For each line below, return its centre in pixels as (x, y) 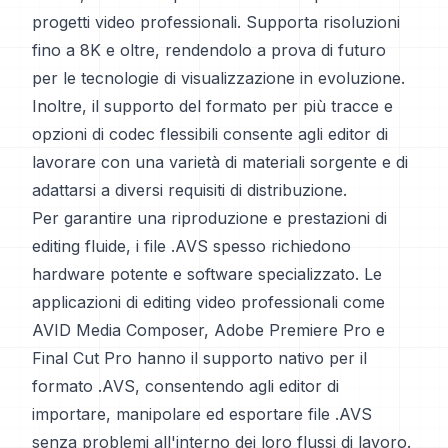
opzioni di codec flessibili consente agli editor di (210, 134)
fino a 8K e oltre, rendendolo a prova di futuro (209, 50)
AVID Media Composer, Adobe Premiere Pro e (208, 330)
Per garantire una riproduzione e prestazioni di (209, 218)
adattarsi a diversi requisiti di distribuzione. (189, 190)
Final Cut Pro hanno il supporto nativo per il (199, 358)
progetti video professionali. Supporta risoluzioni (216, 22)
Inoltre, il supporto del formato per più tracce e (212, 106)
